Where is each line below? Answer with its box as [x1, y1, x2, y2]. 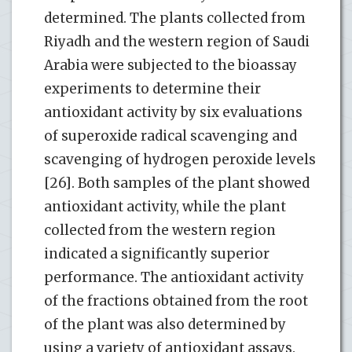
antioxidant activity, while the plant [44, 197, 286, 215]
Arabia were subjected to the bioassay [44, 56, 297, 74]
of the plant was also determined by [44, 315, 286, 333]
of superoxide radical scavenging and [44, 126, 297, 145]
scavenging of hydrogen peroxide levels [44, 150, 316, 168]
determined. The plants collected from [44, 9, 306, 27]
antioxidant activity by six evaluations [44, 103, 302, 121]
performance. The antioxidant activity [44, 268, 304, 286]
